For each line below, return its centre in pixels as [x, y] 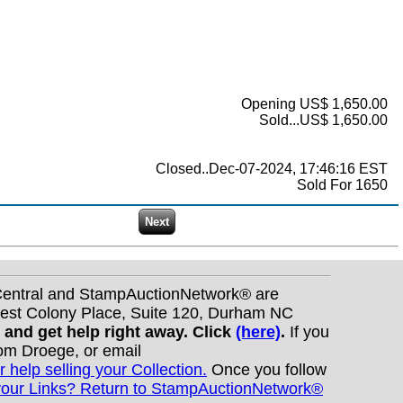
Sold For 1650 [342, 185]
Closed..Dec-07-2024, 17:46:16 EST [272, 169]
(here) [258, 331]
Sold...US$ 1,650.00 [323, 121]
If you [307, 331]
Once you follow [267, 369]
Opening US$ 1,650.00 [314, 104]
